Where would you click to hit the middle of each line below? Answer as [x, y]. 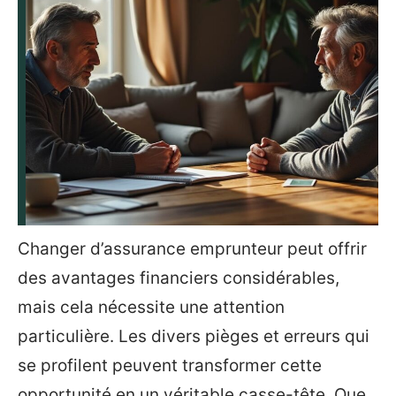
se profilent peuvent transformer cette [170, 366]
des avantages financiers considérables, [179, 278]
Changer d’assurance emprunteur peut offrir [192, 249]
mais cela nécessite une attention [151, 307]
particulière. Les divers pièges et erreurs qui [194, 336]
